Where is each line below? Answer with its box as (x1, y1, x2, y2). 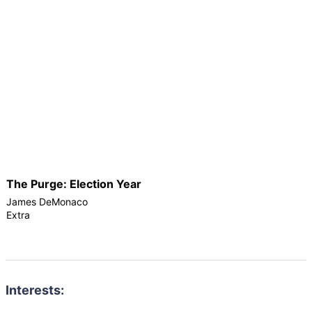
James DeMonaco (6, 195, 88, 208)
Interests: (6, 282, 64, 297)
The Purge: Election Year (6, 177, 141, 191)
